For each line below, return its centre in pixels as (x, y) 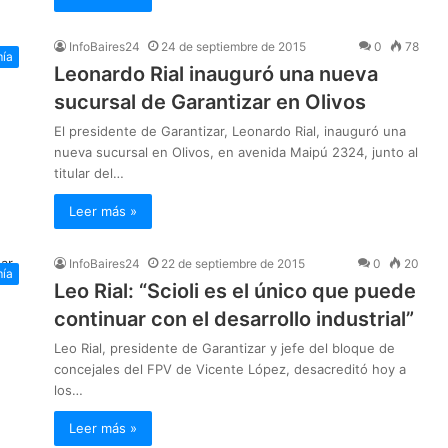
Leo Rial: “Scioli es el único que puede (235, 291)
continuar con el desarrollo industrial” (234, 319)
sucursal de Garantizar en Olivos (210, 102)
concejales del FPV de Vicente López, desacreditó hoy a (230, 369)
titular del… (89, 173)
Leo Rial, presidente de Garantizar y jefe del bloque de (224, 348)
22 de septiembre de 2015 (233, 264)
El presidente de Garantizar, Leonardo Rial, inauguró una (230, 131)
